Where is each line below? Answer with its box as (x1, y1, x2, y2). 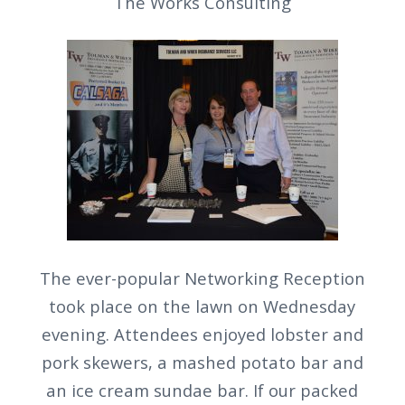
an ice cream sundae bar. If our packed (46, 378, 359, 401)
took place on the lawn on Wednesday (49, 294, 356, 317)
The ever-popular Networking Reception (39, 266, 365, 289)
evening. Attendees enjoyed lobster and (41, 322, 363, 345)
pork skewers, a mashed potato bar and (41, 350, 363, 373)
